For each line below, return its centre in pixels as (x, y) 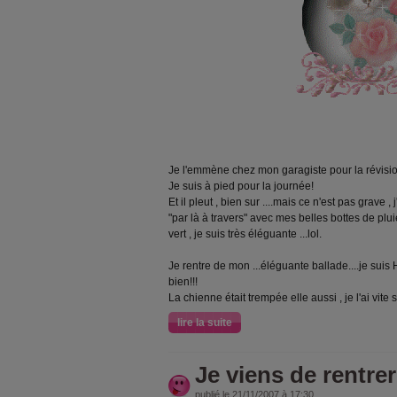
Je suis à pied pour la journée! (241, 186)
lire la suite (205, 323)
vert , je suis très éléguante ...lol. (245, 234)
